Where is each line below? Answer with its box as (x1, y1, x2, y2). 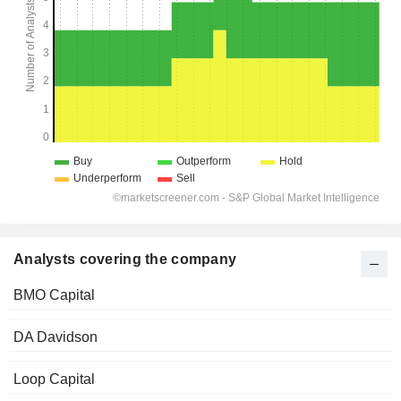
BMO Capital (13, 287, 95, 303)
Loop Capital (13, 371, 95, 388)
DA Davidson (13, 329, 98, 346)
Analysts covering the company (13, 252, 237, 268)
